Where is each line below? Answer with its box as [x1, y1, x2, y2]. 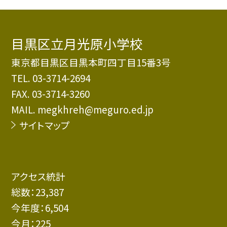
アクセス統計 [11, 169, 66, 183]
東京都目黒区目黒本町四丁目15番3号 [11, 55, 171, 69]
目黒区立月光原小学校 [11, 34, 143, 53]
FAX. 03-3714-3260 [11, 87, 90, 101]
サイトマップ [19, 118, 70, 132]
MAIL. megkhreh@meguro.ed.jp [11, 102, 154, 117]
